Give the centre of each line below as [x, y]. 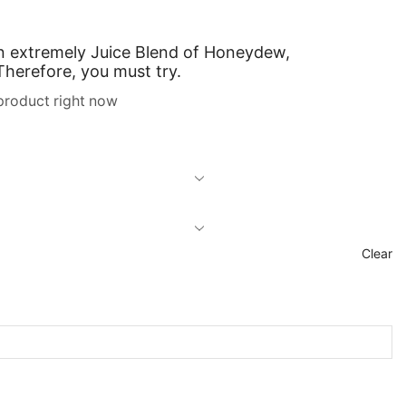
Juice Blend [135, 53]
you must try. [131, 72]
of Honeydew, [234, 53]
